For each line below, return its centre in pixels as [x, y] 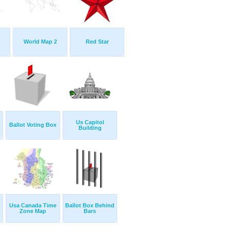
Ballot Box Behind [90, 206]
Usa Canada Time [33, 206]
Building [90, 128]
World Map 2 [40, 42]
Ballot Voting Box [33, 125]
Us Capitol [90, 122]
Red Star [97, 42]
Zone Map [33, 211]
